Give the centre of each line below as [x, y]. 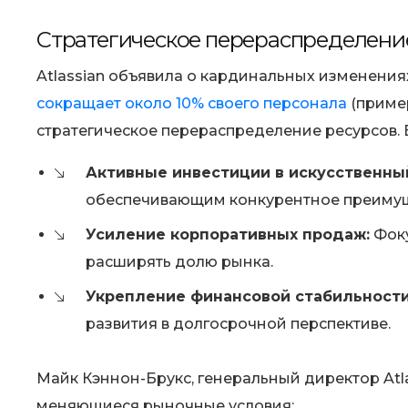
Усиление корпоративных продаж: [228, 235]
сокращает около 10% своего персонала [192, 104]
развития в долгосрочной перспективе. [238, 324]
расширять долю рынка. [179, 262]
